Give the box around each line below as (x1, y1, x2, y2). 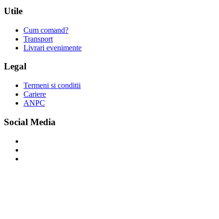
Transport (23, 34, 53, 43)
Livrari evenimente (23, 43, 82, 52)
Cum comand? (23, 25, 68, 34)
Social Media (4, 116, 56, 127)
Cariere (23, 90, 46, 99)
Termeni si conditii (23, 81, 81, 90)
